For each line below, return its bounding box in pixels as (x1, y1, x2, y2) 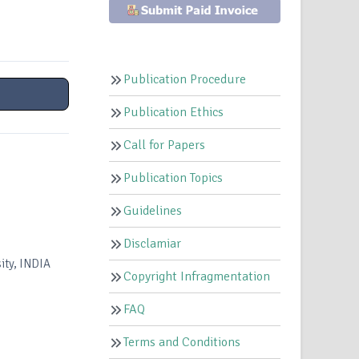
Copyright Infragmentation (123, 268, 271, 285)
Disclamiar (123, 236, 182, 252)
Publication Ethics (123, 104, 224, 121)
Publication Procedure (123, 71, 247, 88)
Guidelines (123, 203, 183, 220)
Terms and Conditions (123, 334, 241, 351)
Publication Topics (123, 170, 224, 187)
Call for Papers (123, 137, 206, 154)
